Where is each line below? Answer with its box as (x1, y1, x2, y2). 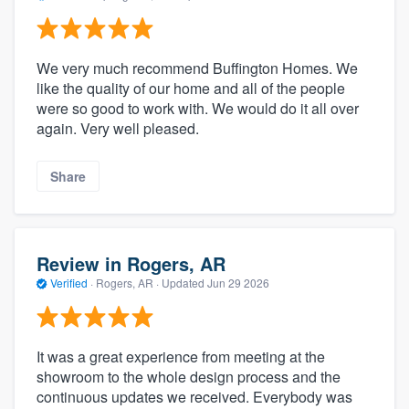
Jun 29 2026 (207, 275, 269, 291)
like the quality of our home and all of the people (37, 77, 345, 99)
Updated (162, 275, 207, 291)
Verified (47, 275, 90, 291)
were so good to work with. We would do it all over (37, 97, 359, 119)
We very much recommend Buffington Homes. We (37, 57, 358, 79)
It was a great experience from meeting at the (37, 345, 325, 367)
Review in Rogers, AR (37, 250, 225, 278)
